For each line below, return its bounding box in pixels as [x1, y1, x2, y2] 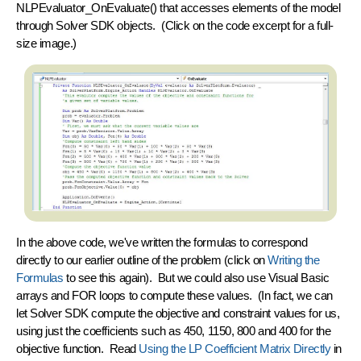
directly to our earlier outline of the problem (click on [16, 252, 268, 267]
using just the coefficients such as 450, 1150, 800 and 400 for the [16, 323, 331, 338]
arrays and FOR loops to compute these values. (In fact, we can [16, 288, 333, 302]
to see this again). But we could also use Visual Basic [63, 270, 330, 284]
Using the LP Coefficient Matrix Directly [139, 341, 331, 355]
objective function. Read [16, 341, 139, 355]
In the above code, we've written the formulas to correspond [16, 234, 308, 249]
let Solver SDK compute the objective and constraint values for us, [16, 305, 340, 320]
